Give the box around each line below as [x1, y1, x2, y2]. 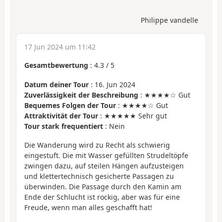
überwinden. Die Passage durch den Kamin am [24, 182, 181, 192]
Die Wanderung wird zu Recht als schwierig [24, 140, 170, 150]
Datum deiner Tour [24, 79, 89, 89]
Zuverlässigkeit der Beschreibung [24, 90, 138, 100]
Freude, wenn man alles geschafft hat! [24, 203, 152, 213]
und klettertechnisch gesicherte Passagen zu [24, 171, 174, 181]
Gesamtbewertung [24, 60, 88, 70]
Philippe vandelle [141, 15, 198, 25]
